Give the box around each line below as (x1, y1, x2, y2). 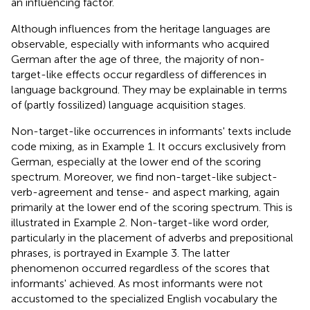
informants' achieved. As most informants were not (11, 276, 263, 290)
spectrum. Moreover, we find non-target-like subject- (11, 170, 277, 183)
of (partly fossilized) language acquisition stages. (11, 98, 246, 111)
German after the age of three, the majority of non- (11, 52, 265, 66)
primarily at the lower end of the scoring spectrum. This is (11, 200, 293, 214)
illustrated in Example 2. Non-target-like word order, (11, 215, 269, 229)
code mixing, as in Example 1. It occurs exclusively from (11, 139, 286, 153)
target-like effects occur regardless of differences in (11, 67, 266, 81)
